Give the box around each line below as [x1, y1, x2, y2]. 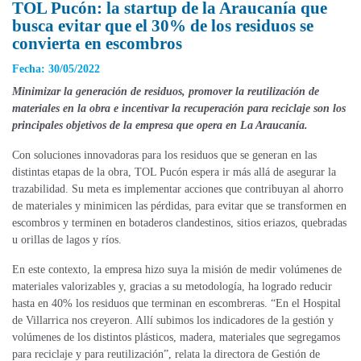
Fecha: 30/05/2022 [12, 63, 100, 76]
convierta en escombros [12, 34, 182, 54]
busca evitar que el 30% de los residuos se [12, 16, 313, 36]
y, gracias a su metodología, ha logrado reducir [118, 280, 332, 293]
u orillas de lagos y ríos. [12, 234, 122, 247]
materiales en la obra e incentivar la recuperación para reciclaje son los [12, 102, 346, 115]
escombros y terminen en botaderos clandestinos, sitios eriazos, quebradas [12, 217, 346, 230]
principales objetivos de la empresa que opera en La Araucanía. [12, 119, 308, 132]
